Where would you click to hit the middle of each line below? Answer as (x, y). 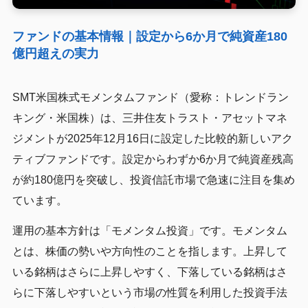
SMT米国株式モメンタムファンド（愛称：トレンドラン (150, 98)
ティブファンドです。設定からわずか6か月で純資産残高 (153, 159)
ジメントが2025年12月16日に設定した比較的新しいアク (152, 139)
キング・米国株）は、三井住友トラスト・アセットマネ (150, 118)
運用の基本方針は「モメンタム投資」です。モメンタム (150, 231)
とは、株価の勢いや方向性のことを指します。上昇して (150, 252)
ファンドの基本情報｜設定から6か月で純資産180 (150, 37)
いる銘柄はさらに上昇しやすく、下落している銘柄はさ (150, 272)
